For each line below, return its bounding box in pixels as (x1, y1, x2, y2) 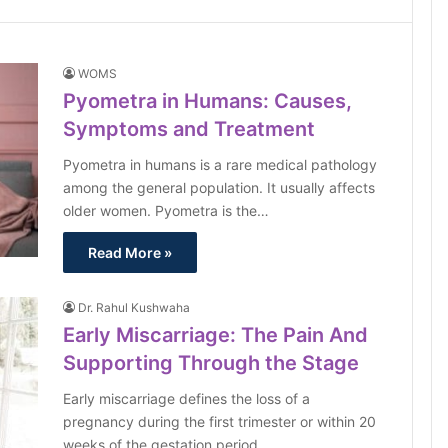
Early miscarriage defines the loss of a (63, 390, 311, 407)
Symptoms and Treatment (63, 117, 316, 141)
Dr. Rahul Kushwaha (78, 300, 191, 315)
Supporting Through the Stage (63, 351, 360, 375)
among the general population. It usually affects (63, 179, 376, 196)
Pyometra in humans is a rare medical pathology (63, 156, 378, 173)
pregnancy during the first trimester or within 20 (63, 413, 377, 430)
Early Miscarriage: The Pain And (63, 323, 369, 347)
